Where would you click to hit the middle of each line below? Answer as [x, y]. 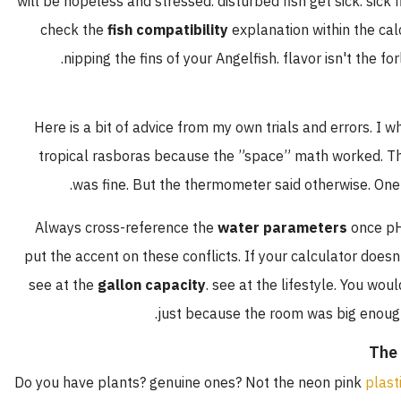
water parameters [307, 228]
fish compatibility [193, 30]
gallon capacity [177, 285]
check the [99, 30]
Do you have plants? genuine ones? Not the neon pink [215, 383]
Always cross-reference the [151, 228]
